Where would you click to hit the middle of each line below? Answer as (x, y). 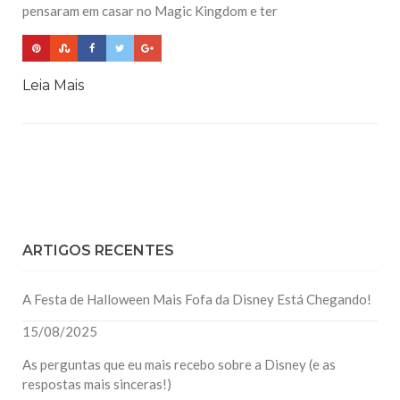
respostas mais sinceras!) (97, 383)
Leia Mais (53, 85)
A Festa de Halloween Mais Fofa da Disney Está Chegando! (197, 299)
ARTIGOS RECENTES (98, 250)
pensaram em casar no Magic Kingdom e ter (150, 11)
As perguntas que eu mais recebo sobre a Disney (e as (179, 364)
